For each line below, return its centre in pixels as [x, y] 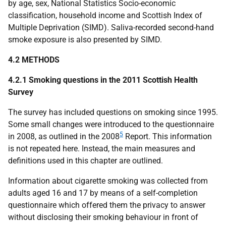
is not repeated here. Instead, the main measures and [102, 149]
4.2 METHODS [34, 60]
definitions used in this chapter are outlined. [86, 161]
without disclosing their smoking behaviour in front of [103, 217]
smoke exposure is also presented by [74, 40]
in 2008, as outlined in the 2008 [64, 136]
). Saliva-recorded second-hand [159, 27]
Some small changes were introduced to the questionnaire [111, 124]
